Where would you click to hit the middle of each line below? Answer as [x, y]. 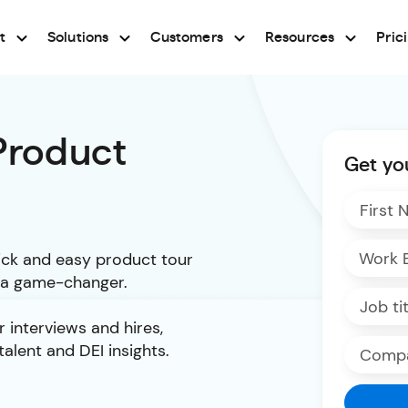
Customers [187, 37]
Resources [300, 37]
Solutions [78, 37]
